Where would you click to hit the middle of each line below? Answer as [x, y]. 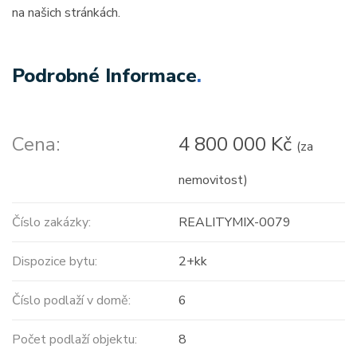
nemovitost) [213, 180]
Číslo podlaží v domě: [71, 300]
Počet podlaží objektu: [75, 339]
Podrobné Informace [104, 75]
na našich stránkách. [66, 12]
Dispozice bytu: [55, 261]
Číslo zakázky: [51, 222]
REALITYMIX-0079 [234, 222]
